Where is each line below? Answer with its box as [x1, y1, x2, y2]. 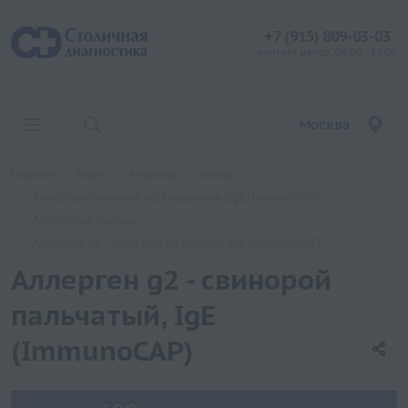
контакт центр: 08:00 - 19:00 [257, 46, 397, 58]
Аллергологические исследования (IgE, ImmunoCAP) [32, 190, 321, 204]
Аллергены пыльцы [32, 213, 138, 227]
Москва [299, 116, 351, 133]
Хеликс [197, 168, 234, 181]
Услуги [75, 168, 108, 181]
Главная [11, 168, 54, 181]
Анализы [129, 168, 176, 181]
